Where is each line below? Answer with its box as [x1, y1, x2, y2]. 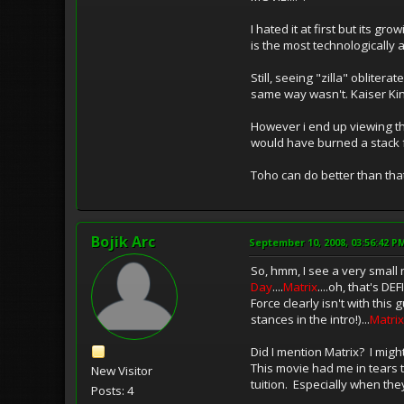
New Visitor [91, 362, 152, 379]
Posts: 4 [91, 381, 134, 399]
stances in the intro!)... [251, 310, 370, 327]
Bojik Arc [91, 231, 155, 252]
